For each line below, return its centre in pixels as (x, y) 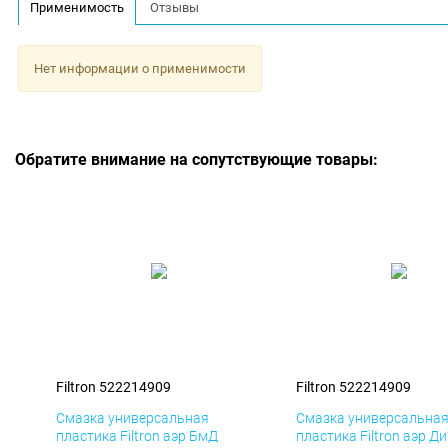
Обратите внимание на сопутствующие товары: (196, 160)
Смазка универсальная (132, 418)
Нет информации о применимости (139, 68)
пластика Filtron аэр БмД (137, 436)
